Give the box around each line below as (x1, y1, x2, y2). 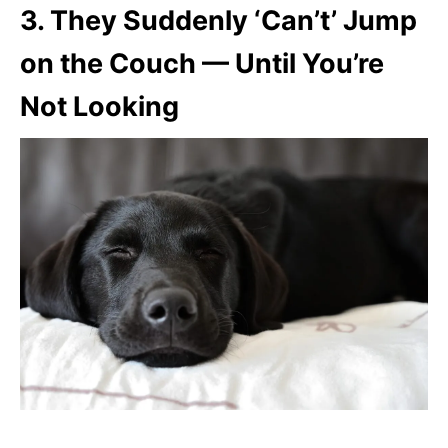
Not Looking (20, 89, 179, 123)
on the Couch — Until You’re (20, 46, 384, 80)
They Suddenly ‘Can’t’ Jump (50, 3, 417, 37)
